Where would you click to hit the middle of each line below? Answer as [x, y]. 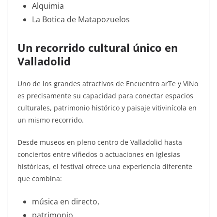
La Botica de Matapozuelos [81, 20]
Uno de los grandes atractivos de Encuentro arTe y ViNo [108, 84]
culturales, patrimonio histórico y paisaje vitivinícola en [107, 108]
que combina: [40, 179]
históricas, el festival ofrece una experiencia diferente [105, 167]
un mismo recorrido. [51, 120]
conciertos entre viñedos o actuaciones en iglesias [99, 155]
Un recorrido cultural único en [98, 48]
